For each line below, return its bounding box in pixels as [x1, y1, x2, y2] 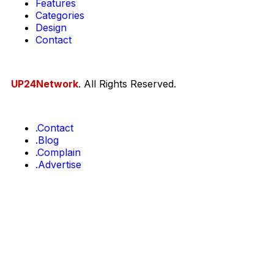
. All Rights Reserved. [78, 78, 176, 91]
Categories [35, 9, 84, 22]
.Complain [35, 146, 81, 159]
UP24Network [11, 78, 78, 91]
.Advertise [35, 158, 81, 171]
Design [35, 21, 67, 34]
